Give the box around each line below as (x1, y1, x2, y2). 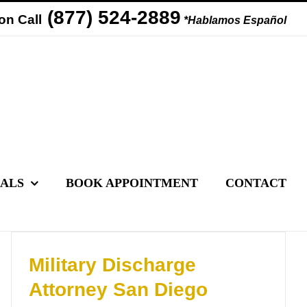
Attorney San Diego (29, 279, 208, 300)
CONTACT (225, 176, 286, 190)
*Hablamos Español (184, 14, 286, 26)
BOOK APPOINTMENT (66, 176, 198, 190)
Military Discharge (29, 254, 196, 275)
